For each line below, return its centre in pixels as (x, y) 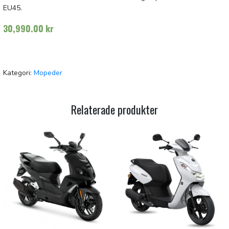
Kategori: (18, 73)
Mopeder (48, 73)
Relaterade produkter (114, 110)
